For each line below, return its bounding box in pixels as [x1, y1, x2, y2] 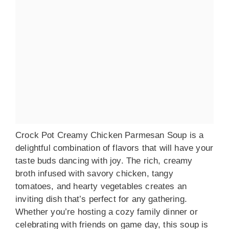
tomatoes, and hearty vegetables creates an [15, 181, 187, 191]
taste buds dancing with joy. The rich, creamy [15, 155, 193, 166]
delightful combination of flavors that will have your [15, 143, 214, 153]
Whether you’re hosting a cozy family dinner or [15, 207, 198, 217]
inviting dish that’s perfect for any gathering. [15, 194, 187, 204]
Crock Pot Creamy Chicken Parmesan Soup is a [15, 130, 204, 140]
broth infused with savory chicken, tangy [15, 168, 173, 178]
